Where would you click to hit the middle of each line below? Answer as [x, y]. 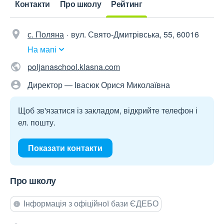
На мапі [42, 49]
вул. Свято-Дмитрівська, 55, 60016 [135, 34]
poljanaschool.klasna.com [74, 67]
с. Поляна [46, 34]
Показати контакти [65, 148]
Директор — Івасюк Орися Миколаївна [99, 85]
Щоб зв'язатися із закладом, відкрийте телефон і [108, 110]
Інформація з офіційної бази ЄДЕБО [91, 203]
